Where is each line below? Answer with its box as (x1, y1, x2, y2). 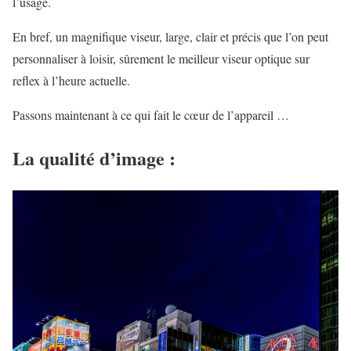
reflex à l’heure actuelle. (13, 71, 130, 89)
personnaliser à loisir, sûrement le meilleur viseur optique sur (13, 49, 309, 67)
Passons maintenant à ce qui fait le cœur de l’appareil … (13, 106, 289, 123)
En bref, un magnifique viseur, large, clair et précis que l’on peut (13, 27, 328, 45)
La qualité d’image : (13, 143, 175, 172)
